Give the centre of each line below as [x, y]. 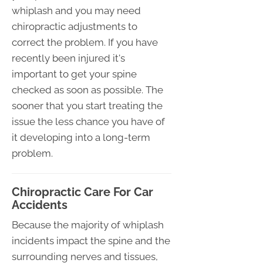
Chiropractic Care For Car [82, 192]
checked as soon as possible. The [87, 90]
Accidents [40, 205]
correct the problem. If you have [85, 43]
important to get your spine [74, 74]
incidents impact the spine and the [91, 241]
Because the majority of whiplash [88, 225]
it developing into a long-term [81, 138]
